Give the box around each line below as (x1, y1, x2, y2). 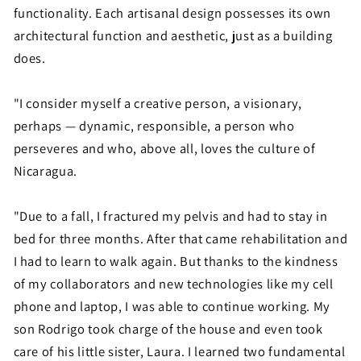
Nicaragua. (13, 161, 78, 180)
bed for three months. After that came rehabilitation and (13, 229, 348, 247)
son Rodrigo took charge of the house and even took (13, 319, 323, 338)
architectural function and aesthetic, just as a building (13, 26, 333, 44)
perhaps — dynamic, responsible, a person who (13, 116, 295, 135)
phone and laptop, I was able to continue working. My (13, 297, 330, 315)
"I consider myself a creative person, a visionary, (13, 93, 302, 112)
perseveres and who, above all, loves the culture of (13, 139, 316, 157)
